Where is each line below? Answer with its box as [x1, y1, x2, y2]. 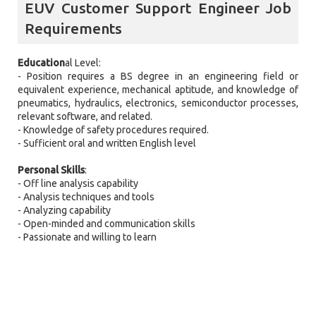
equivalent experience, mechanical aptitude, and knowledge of [18, 83, 298, 95]
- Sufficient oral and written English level [18, 137, 196, 149]
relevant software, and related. [18, 110, 152, 122]
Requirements [25, 20, 122, 37]
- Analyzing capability [18, 204, 111, 216]
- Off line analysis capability [18, 177, 138, 189]
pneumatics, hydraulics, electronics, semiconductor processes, [18, 97, 298, 109]
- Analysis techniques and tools [18, 190, 154, 202]
